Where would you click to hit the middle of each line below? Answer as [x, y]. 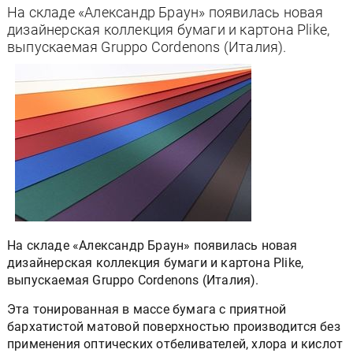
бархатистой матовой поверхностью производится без [174, 327]
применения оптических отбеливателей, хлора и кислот [175, 344]
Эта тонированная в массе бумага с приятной [147, 309]
